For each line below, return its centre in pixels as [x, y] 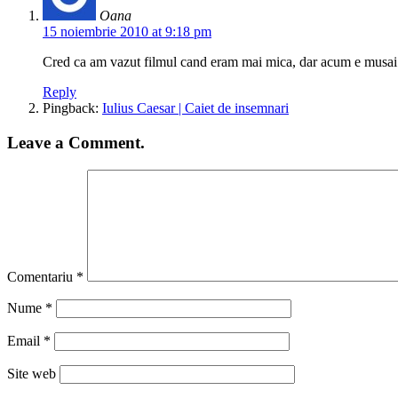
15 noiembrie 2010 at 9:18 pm [127, 32]
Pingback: [72, 108]
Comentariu [42, 276]
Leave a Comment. [76, 142]
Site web [32, 373]
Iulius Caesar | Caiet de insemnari [195, 108]
